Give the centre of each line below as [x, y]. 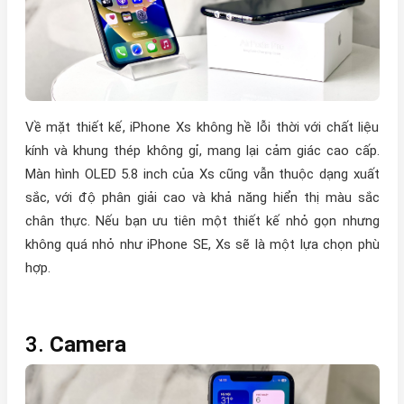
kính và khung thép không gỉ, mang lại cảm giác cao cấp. [202, 151]
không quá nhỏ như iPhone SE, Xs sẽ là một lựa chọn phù [202, 245]
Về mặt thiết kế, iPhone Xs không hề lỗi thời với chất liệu [202, 128]
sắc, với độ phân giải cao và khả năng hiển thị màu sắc [202, 198]
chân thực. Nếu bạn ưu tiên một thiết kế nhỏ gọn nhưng [202, 221]
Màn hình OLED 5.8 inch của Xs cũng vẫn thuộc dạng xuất [202, 174]
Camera [87, 345]
